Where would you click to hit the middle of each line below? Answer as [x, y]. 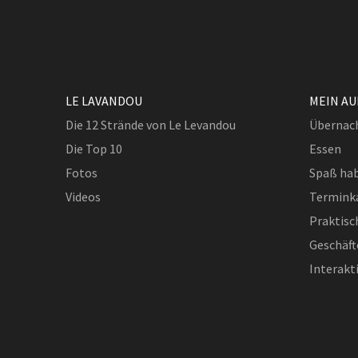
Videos [83, 197]
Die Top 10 [94, 149]
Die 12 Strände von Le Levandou [151, 125]
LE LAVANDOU [104, 101]
